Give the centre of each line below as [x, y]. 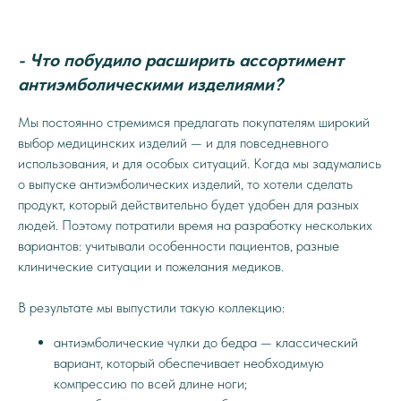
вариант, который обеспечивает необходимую [189, 363]
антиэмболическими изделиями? [150, 84]
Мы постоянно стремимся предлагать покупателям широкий [194, 122]
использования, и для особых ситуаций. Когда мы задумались [200, 163]
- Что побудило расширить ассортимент [181, 60]
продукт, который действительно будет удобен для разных [188, 205]
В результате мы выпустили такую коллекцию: [151, 307]
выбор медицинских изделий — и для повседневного [173, 143]
